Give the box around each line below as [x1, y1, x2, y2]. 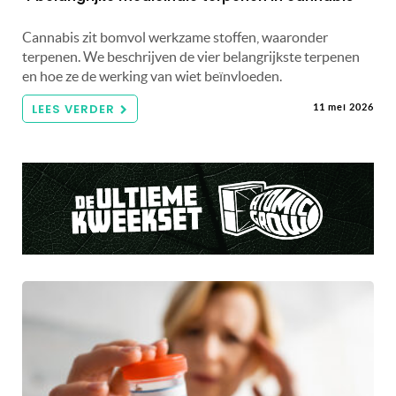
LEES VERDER [32, 101, 115, 118]
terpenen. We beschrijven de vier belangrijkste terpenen [22, 49, 360, 65]
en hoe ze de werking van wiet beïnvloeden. [22, 68, 282, 85]
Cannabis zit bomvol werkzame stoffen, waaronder [22, 29, 328, 46]
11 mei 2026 [313, 102, 374, 113]
